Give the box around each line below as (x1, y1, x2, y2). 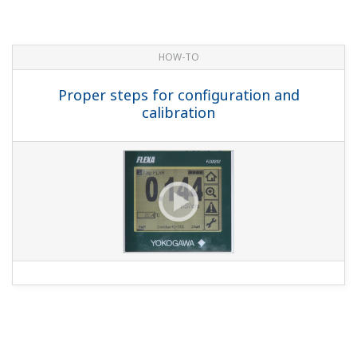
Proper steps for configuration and (57, 84, 300, 104)
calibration (142, 102, 215, 122)
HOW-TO (158, 49, 199, 64)
